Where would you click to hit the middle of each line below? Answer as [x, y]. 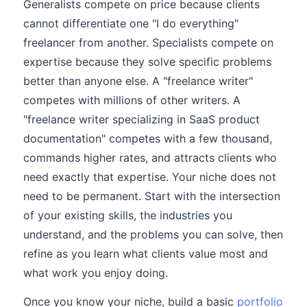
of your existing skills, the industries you [128, 215]
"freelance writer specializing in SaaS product [142, 119]
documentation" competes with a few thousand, [148, 138]
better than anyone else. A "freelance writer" [138, 81]
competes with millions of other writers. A [132, 100]
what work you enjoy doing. [96, 273]
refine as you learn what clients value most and [146, 254]
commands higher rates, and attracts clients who [150, 158]
